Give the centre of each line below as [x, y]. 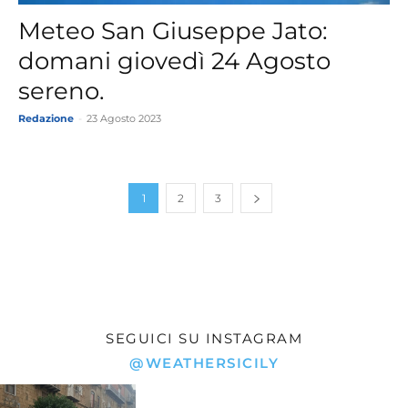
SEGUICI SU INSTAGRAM [204, 339]
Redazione [46, 119]
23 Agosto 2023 [124, 119]
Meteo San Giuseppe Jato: [173, 31]
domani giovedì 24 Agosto [174, 61]
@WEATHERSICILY [204, 363]
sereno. [61, 92]
